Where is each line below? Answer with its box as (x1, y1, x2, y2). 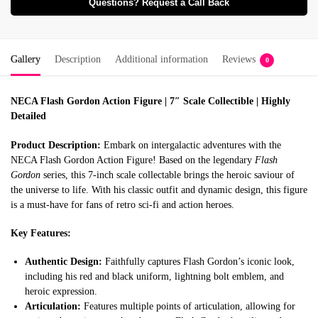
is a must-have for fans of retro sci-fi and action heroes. (11, 199, 234, 210)
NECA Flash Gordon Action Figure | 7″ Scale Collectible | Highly (11, 96, 290, 107)
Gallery (11, 54, 40, 65)
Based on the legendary (159, 154, 255, 165)
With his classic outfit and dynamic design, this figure (89, 184, 307, 195)
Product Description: (11, 139, 101, 150)
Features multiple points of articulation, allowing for (81, 301, 295, 312)
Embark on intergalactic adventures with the (101, 139, 281, 150)
